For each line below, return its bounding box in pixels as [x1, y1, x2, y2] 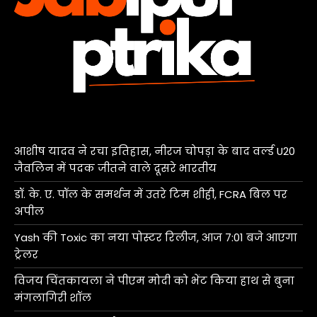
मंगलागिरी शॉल [14, 289, 91, 305]
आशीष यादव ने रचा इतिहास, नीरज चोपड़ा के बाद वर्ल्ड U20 [14, 143, 295, 158]
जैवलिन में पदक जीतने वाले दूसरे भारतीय [14, 160, 217, 175]
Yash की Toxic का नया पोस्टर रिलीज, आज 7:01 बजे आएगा [14, 229, 297, 245]
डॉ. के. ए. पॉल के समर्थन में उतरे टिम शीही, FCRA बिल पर [14, 186, 287, 202]
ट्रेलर [14, 246, 38, 262]
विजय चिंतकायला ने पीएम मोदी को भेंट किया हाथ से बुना [14, 272, 294, 288]
